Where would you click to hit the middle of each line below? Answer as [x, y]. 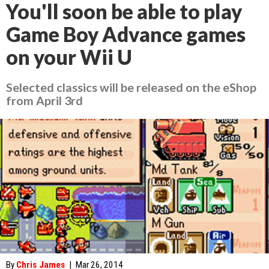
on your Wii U [69, 57]
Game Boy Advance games [126, 34]
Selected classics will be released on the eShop [131, 87]
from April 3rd [44, 100]
